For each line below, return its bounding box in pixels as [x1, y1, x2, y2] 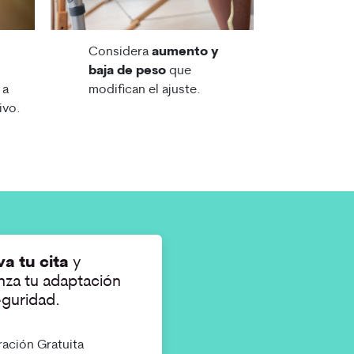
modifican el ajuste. [88, 84, 201, 97]
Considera [88, 46, 152, 59]
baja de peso [88, 65, 166, 78]
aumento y [151, 46, 219, 59]
